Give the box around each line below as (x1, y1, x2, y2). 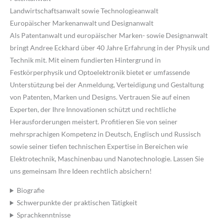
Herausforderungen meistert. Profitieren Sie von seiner (10, 117, 178, 126)
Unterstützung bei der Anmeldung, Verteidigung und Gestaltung (10, 80, 204, 89)
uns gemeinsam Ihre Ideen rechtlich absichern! (10, 167, 152, 176)
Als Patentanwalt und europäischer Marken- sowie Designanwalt (10, 31, 208, 40)
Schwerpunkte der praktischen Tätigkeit (17, 198, 138, 207)
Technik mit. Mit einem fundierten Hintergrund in (10, 56, 161, 65)
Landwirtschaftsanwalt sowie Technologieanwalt (10, 6, 158, 15)
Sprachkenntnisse (17, 211, 71, 220)
